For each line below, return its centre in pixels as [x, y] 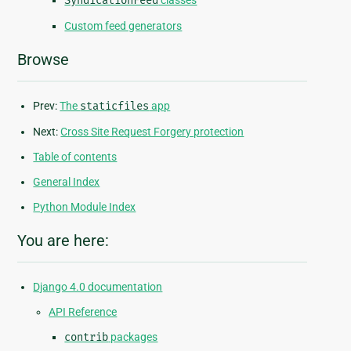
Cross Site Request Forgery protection [152, 132]
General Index [67, 182]
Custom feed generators [123, 26]
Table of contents [75, 157]
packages [133, 337]
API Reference [83, 312]
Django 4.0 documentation [98, 287]
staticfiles [115, 107]
